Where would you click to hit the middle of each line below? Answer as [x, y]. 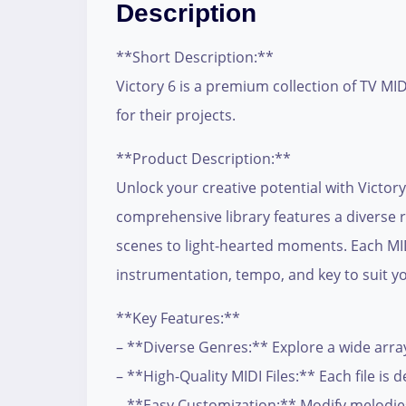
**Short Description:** [195, 58]
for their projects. [176, 116]
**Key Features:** [178, 319]
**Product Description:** [203, 159]
